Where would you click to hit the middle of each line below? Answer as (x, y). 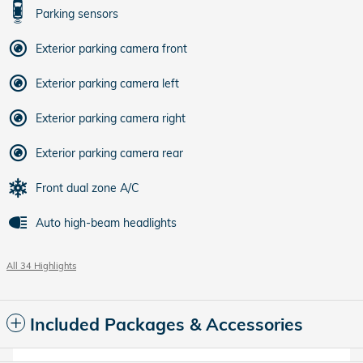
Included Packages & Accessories (167, 324)
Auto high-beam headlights (106, 222)
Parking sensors (77, 13)
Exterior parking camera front (111, 48)
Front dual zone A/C (88, 188)
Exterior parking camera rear (109, 153)
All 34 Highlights (41, 265)
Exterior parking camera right (111, 118)
